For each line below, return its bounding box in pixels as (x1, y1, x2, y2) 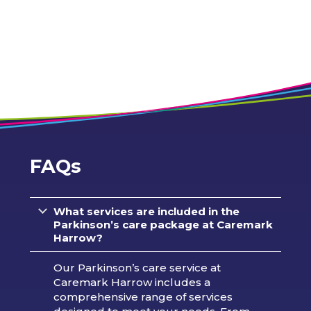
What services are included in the (53, 205, 239, 219)
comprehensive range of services (53, 290, 233, 304)
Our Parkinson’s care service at (53, 261, 221, 275)
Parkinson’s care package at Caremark (53, 218, 273, 232)
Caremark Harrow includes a (53, 276, 210, 289)
